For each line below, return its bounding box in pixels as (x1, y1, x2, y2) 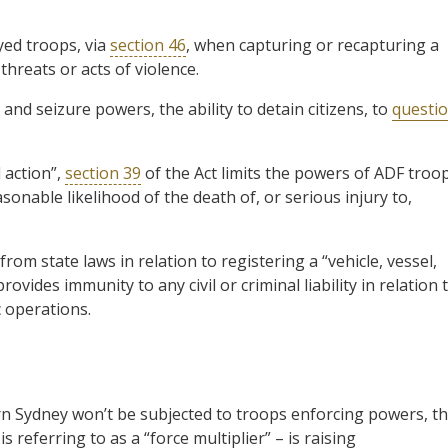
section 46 (110, 33, 186, 56)
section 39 (65, 161, 141, 184)
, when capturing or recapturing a (186, 33, 439, 56)
